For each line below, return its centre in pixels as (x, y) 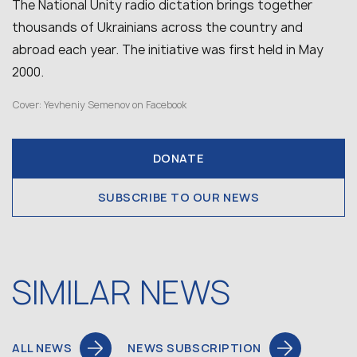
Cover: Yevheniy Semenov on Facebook (99, 105)
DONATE (178, 158)
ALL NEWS (42, 348)
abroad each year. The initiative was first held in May (168, 50)
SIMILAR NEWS (121, 292)
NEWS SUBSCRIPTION (195, 348)
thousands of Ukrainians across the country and (157, 27)
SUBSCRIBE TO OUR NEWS (178, 197)
